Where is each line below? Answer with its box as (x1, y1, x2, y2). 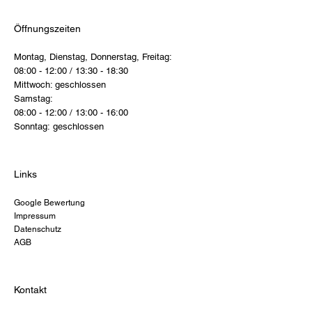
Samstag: (14, 93, 53, 104)
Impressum (14, 210, 56, 221)
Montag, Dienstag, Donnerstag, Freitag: (14, 52, 172, 63)
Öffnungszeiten (14, 22, 81, 34)
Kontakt (14, 284, 47, 296)
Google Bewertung (14, 197, 85, 208)
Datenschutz (14, 224, 61, 234)
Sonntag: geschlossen (14, 121, 104, 132)
